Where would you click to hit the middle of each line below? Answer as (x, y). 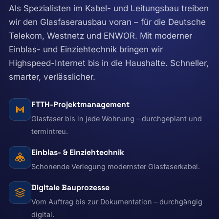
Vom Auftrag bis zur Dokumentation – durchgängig (117, 201)
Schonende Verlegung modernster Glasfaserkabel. (116, 166)
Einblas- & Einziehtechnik (78, 152)
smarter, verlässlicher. (52, 77)
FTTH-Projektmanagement (80, 104)
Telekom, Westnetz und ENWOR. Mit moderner (100, 35)
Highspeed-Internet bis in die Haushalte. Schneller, (109, 63)
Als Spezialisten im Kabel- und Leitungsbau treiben (109, 8)
